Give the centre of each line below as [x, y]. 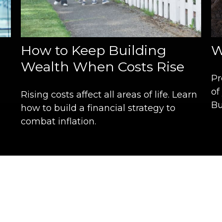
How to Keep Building [94, 50]
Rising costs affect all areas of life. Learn [109, 94]
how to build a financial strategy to [98, 108]
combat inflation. [59, 121]
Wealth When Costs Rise [103, 66]
